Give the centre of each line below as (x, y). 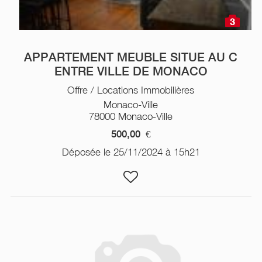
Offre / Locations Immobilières (131, 90)
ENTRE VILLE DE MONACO (131, 71)
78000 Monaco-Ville (131, 116)
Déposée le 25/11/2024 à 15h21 (131, 152)
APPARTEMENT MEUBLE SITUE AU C (131, 57)
